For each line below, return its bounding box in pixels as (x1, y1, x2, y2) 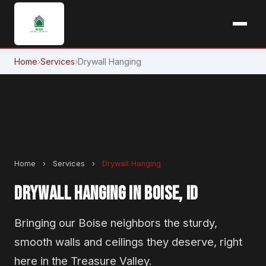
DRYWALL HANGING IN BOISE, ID (14, 182, 198, 205)
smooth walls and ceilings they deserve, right (14, 235, 242, 248)
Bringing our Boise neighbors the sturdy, (14, 216, 217, 229)
